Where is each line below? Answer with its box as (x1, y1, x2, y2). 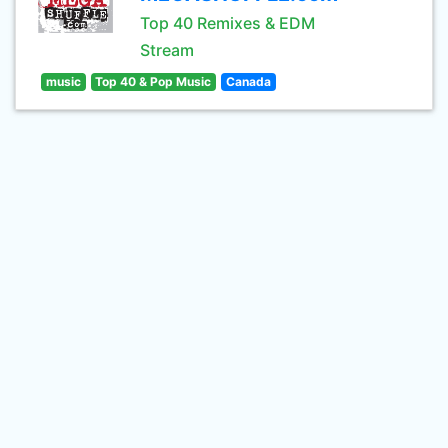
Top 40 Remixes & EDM (140, 13, 315, 33)
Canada (225, 74, 271, 89)
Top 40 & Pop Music (95, 74, 212, 89)
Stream (140, 40, 194, 60)
